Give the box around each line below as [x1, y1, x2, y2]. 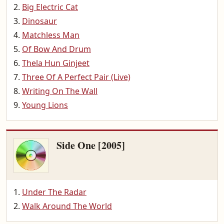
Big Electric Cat [22, 1, 78, 12]
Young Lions [22, 99, 68, 110]
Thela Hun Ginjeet [22, 57, 89, 68]
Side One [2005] [56, 138, 125, 152]
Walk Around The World [22, 200, 112, 211]
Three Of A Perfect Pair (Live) [22, 71, 130, 82]
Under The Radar [22, 186, 86, 197]
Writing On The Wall [22, 85, 97, 96]
